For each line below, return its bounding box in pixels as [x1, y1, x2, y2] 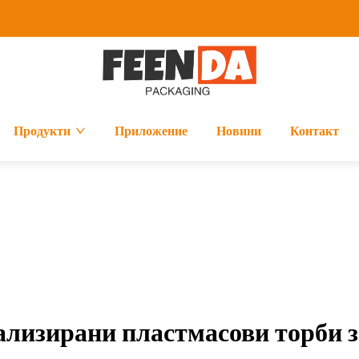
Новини [216, 123, 261, 139]
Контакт [289, 123, 339, 139]
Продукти [13, 123, 71, 139]
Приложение [114, 123, 188, 139]
